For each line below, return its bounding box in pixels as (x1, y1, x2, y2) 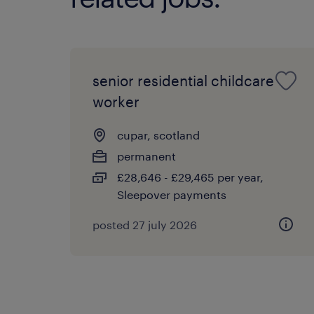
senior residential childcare (93, 71, 274, 89)
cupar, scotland (117, 128, 200, 142)
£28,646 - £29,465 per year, (117, 170, 264, 184)
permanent (117, 149, 176, 163)
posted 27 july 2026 (93, 217, 197, 231)
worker (93, 93, 139, 110)
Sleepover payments (117, 187, 226, 201)
